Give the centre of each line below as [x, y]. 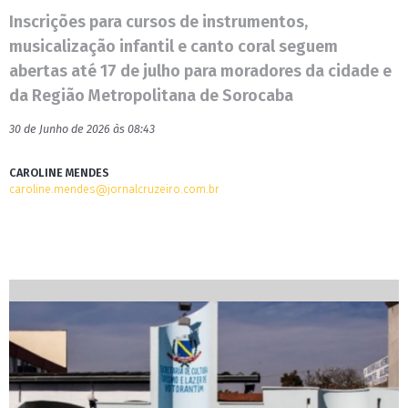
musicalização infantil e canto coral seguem [173, 46]
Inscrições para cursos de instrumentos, [158, 22]
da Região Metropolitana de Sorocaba [151, 96]
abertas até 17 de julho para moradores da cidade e [200, 71]
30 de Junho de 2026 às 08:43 [82, 129]
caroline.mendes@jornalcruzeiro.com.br [114, 189]
